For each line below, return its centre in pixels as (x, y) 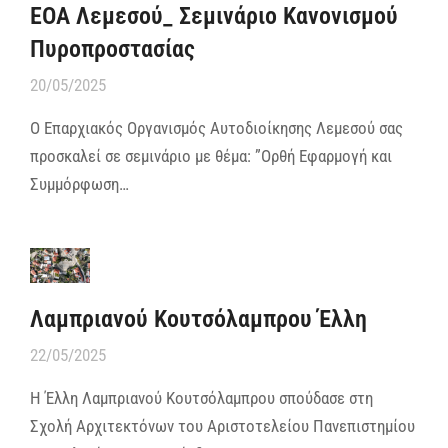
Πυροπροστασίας (112, 49)
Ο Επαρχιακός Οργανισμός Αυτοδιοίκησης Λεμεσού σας (216, 128)
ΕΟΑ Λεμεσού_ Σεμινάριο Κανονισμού (214, 16)
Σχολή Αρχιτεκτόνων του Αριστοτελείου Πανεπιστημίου (222, 426)
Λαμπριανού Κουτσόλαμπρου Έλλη (198, 319)
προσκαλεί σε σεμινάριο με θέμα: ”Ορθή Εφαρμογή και (211, 156)
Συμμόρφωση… (79, 184)
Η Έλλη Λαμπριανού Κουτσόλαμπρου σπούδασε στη (201, 398)
